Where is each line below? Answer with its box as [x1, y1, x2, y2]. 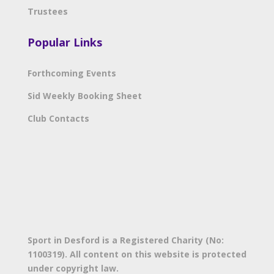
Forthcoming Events [27, 67, 116, 79]
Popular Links [27, 34, 102, 50]
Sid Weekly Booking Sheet [27, 89, 142, 102]
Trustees [27, 5, 68, 17]
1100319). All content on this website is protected [27, 248, 246, 260]
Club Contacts [27, 112, 89, 124]
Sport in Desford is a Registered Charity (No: [27, 234, 224, 246]
